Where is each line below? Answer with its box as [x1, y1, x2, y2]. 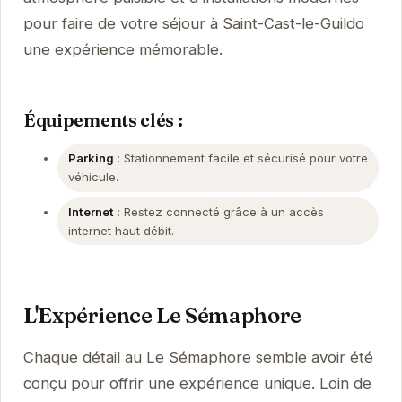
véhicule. [67, 170, 118, 184]
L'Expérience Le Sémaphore [22, 301, 301, 328]
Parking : [67, 151, 120, 165]
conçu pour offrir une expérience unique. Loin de [22, 373, 371, 392]
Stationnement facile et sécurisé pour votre [119, 151, 368, 165]
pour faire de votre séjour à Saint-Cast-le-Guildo [22, 14, 364, 33]
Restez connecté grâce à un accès [119, 204, 324, 219]
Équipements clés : [22, 109, 183, 132]
